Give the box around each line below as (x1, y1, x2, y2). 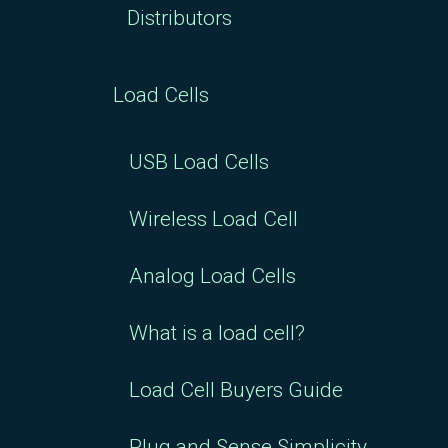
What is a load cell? (129, 321, 305, 345)
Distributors (127, 6, 232, 30)
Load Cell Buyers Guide (129, 378, 343, 402)
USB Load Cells (129, 150, 269, 174)
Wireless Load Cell (129, 207, 298, 231)
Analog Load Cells (129, 264, 296, 288)
